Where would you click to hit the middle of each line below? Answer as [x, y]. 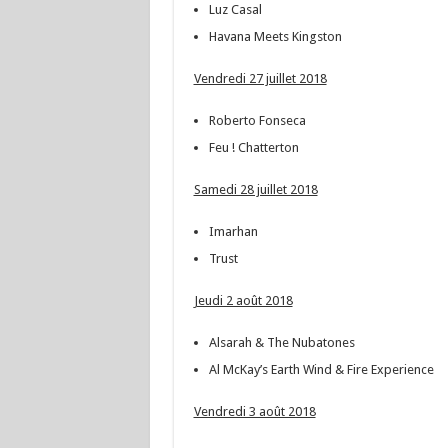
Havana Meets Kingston [275, 36]
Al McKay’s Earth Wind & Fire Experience [321, 369]
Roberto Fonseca [257, 120]
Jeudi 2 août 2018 [243, 300]
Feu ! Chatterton [253, 147]
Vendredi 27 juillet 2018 [260, 78]
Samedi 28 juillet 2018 [255, 189]
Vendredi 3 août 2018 [254, 411]
